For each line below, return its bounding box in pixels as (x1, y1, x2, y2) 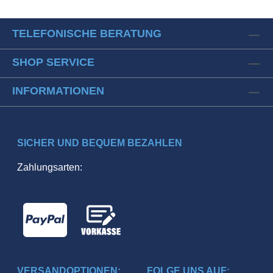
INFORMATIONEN (12, 85, 104, 97)
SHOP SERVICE (12, 56, 94, 69)
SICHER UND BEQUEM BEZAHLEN (17, 138, 182, 149)
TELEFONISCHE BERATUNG (12, 27, 161, 40)
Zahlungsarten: (17, 162, 82, 173)
